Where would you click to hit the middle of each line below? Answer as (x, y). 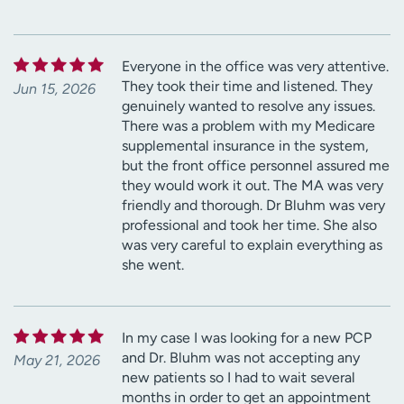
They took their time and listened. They (247, 86)
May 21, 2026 (57, 360)
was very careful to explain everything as (252, 244)
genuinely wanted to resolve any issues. (248, 106)
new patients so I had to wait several (239, 377)
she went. (153, 264)
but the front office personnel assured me (256, 165)
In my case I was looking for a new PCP (247, 337)
